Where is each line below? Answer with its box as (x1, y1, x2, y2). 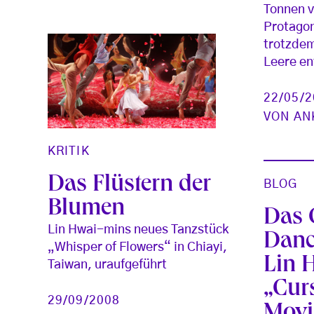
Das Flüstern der (48, 173, 211, 198)
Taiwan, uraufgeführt (48, 258, 167, 271)
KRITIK (48, 144, 90, 157)
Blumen (48, 197, 125, 221)
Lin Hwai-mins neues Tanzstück (48, 223, 228, 236)
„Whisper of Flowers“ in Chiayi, (48, 240, 227, 254)
